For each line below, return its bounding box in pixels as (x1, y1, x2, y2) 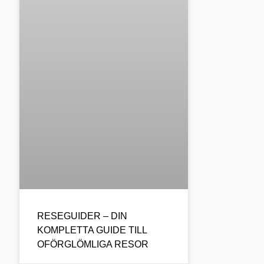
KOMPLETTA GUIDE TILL (37, 225, 147, 235)
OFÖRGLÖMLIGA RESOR (37, 239, 149, 249)
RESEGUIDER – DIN (37, 210, 128, 221)
